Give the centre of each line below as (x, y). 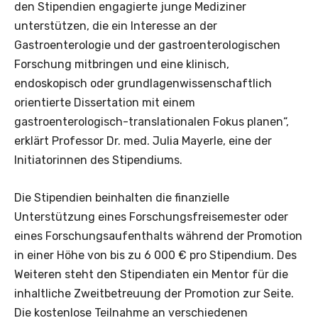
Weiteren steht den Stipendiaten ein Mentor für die (151, 274)
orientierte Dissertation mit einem (105, 102)
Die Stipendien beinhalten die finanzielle (122, 197)
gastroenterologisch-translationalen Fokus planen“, (152, 121)
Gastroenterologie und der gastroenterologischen (147, 45)
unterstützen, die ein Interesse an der (116, 26)
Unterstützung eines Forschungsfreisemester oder (151, 216)
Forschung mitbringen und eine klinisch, (122, 64)
